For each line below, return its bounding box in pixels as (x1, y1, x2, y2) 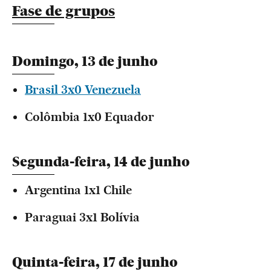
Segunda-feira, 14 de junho (12, 154, 190, 170)
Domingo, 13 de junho (12, 53, 158, 70)
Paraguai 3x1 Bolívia (25, 210, 140, 224)
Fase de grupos (12, 2, 115, 19)
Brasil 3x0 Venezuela (25, 82, 141, 97)
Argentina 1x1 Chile (25, 183, 132, 197)
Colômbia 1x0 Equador (25, 109, 154, 124)
